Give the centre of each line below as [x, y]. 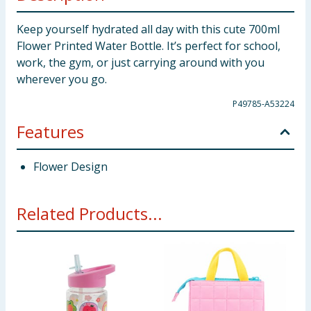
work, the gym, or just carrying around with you [141, 62]
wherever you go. [62, 79]
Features [50, 132]
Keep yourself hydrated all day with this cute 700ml [148, 29]
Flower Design [70, 167]
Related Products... [90, 213]
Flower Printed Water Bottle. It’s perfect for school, [149, 46]
